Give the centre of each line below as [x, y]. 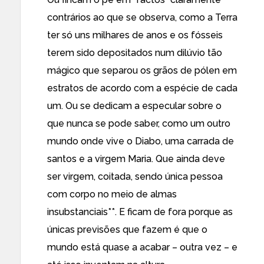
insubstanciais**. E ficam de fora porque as [140, 212]
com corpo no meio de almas [112, 194]
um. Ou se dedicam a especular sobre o [134, 106]
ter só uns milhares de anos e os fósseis [135, 35]
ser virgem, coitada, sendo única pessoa [135, 176]
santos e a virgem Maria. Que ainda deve [136, 159]
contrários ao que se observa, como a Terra [142, 17]
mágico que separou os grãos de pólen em [142, 70]
